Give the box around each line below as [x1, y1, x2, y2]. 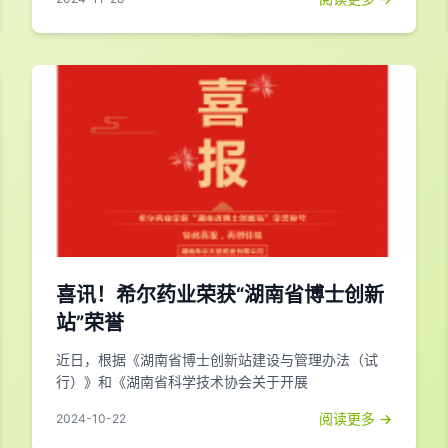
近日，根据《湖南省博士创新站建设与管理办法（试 [56, 351, 378, 368]
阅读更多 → [319, 410, 392, 427]
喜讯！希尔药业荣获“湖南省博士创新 [56, 283, 384, 307]
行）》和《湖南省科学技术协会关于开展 [56, 373, 308, 390]
